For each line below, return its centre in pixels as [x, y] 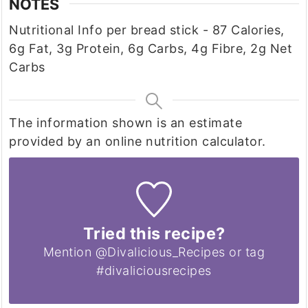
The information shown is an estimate [13, 123]
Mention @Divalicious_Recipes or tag [154, 252]
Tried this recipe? [154, 233]
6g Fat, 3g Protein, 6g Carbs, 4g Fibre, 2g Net [151, 49]
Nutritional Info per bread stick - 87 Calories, [147, 30]
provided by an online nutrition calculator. [137, 142]
